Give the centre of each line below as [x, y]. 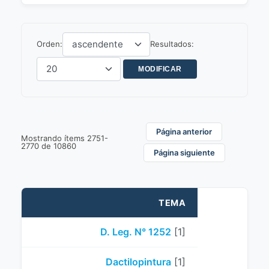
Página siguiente [184, 153]
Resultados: [172, 44]
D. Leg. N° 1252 [136, 232]
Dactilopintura [138, 262]
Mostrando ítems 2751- [65, 138]
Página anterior [184, 131]
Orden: [50, 44]
